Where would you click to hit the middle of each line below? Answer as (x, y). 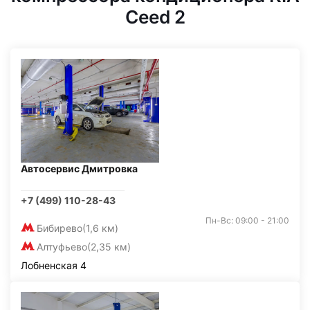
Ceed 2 (155, 17)
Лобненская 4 (54, 265)
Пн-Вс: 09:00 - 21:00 (247, 220)
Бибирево (60, 228)
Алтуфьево (62, 247)
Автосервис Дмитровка (79, 168)
